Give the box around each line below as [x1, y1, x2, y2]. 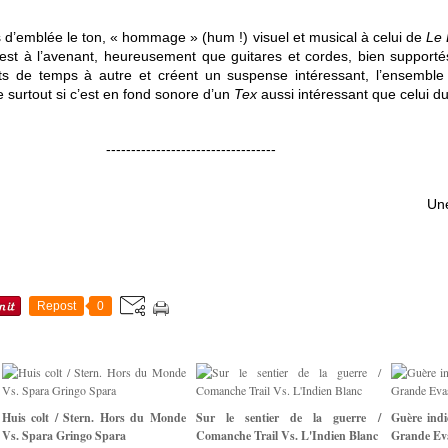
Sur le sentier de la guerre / [196, 409, 381, 427]
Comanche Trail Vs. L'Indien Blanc [196, 427, 378, 445]
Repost [37, 299, 76, 314]
